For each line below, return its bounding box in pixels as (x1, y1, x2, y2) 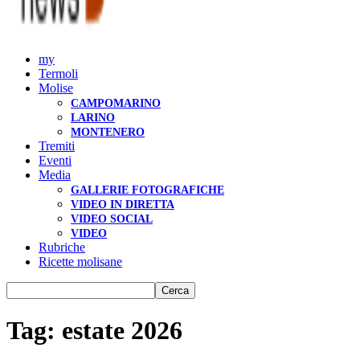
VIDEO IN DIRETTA (71, 198, 174, 211)
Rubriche (39, 240, 85, 254)
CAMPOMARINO (71, 97, 161, 109)
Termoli (39, 67, 78, 80)
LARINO (71, 112, 115, 124)
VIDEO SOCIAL (71, 213, 153, 225)
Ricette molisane (39, 255, 122, 268)
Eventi (39, 153, 72, 167)
